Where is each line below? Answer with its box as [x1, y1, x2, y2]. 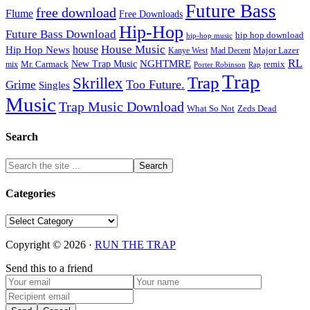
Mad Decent [210, 46, 250, 56]
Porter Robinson [194, 61, 246, 69]
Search [6, 131, 38, 143]
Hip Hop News [6, 44, 70, 56]
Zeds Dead [237, 103, 277, 114]
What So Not [187, 104, 235, 114]
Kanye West [168, 46, 208, 56]
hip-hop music [186, 31, 232, 40]
